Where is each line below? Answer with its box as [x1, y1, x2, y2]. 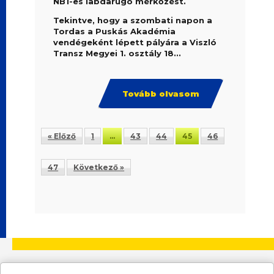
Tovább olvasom [122, 89, 199, 98]
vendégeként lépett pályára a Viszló [53, 37, 217, 47]
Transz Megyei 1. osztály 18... [53, 48, 182, 58]
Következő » [73, 163, 125, 172]
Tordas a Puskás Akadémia [53, 26, 176, 36]
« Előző [48, 131, 76, 141]
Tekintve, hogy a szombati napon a [53, 15, 213, 25]
